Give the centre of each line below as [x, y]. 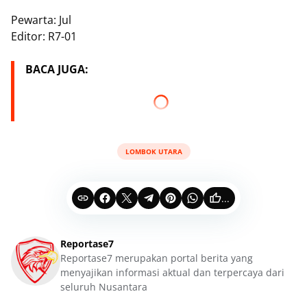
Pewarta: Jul [41, 20]
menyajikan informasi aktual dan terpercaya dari [172, 272]
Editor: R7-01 [44, 36]
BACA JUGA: [57, 69]
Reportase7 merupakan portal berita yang [157, 258]
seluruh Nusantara [104, 287]
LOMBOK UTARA [153, 151]
